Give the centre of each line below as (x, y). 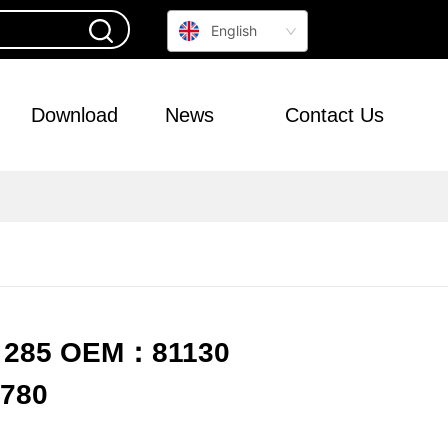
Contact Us (334, 115)
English (234, 30)
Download (74, 115)
